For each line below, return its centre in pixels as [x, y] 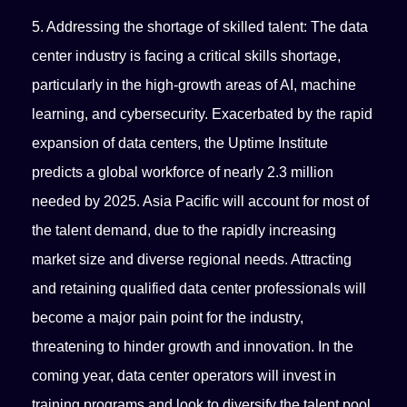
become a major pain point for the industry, [168, 318]
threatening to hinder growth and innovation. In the [193, 347]
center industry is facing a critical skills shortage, [187, 56]
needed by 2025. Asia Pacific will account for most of [201, 202]
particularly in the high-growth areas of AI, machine [194, 85]
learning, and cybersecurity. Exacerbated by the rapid [203, 114]
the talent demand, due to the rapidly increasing [184, 231]
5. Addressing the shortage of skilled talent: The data [200, 27]
